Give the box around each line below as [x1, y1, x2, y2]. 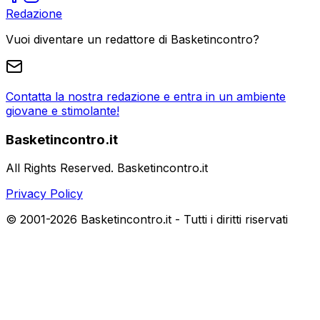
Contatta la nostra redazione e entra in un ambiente [6, 89, 286, 104]
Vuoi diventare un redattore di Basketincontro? [6, 31, 259, 46]
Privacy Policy [6, 186, 83, 201]
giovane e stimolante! [6, 103, 119, 118]
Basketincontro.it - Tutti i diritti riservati [77, 212, 288, 227]
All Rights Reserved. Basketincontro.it [6, 161, 208, 176]
